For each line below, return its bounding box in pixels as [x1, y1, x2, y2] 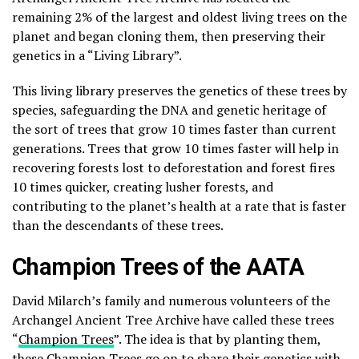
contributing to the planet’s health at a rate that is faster [12, 197, 346, 216]
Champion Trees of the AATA [12, 253, 305, 281]
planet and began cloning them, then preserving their [12, 27, 325, 46]
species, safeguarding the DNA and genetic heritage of [12, 101, 326, 119]
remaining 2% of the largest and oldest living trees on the [12, 8, 347, 26]
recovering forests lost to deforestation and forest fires [12, 159, 335, 177]
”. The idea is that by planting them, [114, 330, 321, 349]
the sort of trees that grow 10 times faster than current [12, 120, 337, 139]
